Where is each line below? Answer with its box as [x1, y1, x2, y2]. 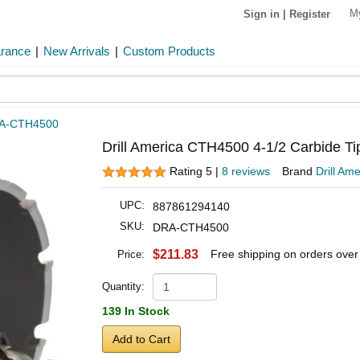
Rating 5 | [170, 165, 222, 178]
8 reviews [222, 165, 270, 178]
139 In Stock [102, 305, 170, 318]
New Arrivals [43, 44, 110, 58]
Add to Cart [112, 333, 170, 346]
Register [289, 7, 330, 20]
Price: [117, 248, 145, 261]
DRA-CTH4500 [153, 221, 229, 235]
